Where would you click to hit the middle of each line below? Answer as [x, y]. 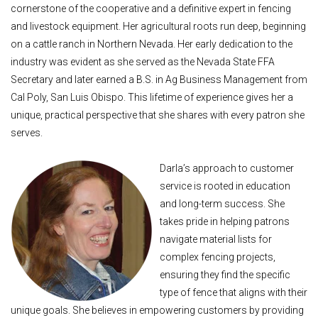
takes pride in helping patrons [225, 221]
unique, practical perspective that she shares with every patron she [158, 115]
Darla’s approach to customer [227, 168]
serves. [27, 133]
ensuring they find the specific [225, 274]
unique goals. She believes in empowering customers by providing [157, 310]
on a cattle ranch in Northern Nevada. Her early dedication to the [152, 44]
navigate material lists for [216, 239]
